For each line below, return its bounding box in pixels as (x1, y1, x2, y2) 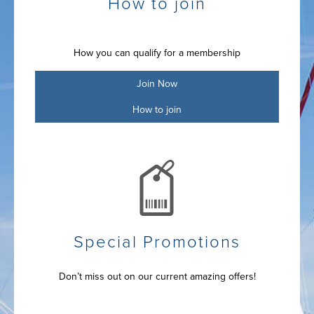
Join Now (137, 77, 177, 90)
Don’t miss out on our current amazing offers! (58, 270, 256, 282)
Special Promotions (74, 231, 240, 252)
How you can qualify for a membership (74, 46, 240, 59)
